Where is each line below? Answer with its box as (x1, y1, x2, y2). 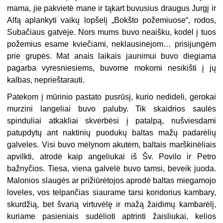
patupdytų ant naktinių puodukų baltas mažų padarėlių (7, 128, 216, 137)
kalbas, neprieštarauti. (7, 76, 85, 85)
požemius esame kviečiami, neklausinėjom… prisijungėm (7, 40, 216, 49)
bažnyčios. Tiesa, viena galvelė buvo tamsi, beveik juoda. (7, 164, 216, 173)
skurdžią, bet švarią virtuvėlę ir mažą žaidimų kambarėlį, (7, 200, 216, 209)
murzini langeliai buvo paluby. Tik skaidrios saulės (7, 105, 216, 113)
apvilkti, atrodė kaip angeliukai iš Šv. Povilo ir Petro (7, 152, 216, 161)
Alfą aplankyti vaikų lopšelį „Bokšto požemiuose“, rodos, (7, 16, 216, 25)
